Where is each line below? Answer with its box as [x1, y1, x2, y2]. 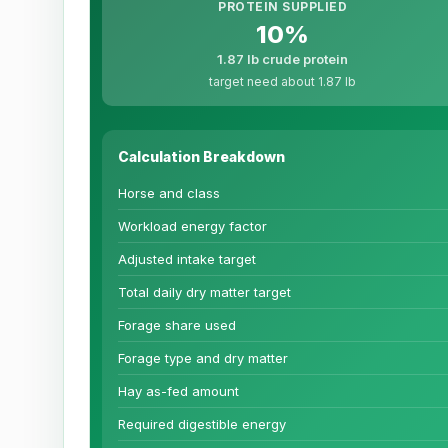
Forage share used [118, 317, 236, 334]
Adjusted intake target [118, 251, 256, 268]
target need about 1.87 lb [209, 74, 357, 90]
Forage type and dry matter [118, 350, 288, 367]
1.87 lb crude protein [217, 51, 349, 68]
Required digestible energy [118, 416, 286, 433]
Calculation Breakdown [118, 148, 285, 166]
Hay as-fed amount [118, 383, 239, 400]
